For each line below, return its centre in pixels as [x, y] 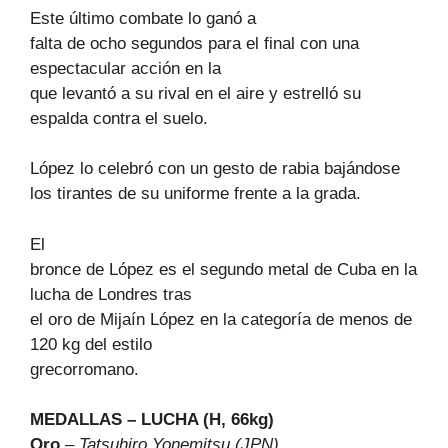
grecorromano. [84, 369]
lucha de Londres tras [111, 294]
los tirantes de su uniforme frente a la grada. [195, 193]
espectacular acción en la [125, 68]
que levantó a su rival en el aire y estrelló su [195, 93]
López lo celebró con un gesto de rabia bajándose [215, 168]
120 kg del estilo [91, 344]
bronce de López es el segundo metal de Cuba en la [223, 269]
